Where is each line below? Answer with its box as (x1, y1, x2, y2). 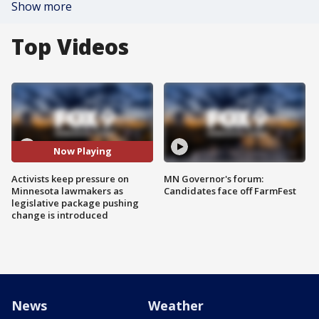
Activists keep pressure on (11, 172, 129, 185)
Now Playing (53, 145, 112, 158)
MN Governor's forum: (164, 172, 263, 185)
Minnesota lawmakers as (11, 184, 123, 197)
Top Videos (11, 32, 129, 61)
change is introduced (11, 208, 108, 221)
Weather (148, 296, 204, 314)
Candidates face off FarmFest (164, 184, 296, 197)
